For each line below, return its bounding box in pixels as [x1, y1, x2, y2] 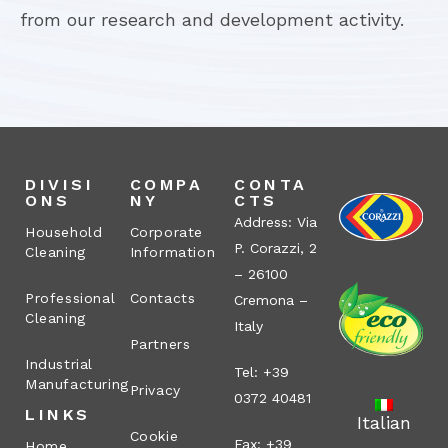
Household [25, 224, 103, 241]
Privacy [129, 382, 181, 399]
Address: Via [234, 214, 317, 231]
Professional [25, 290, 116, 307]
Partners [129, 336, 191, 353]
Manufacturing [25, 376, 129, 393]
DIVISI [25, 175, 95, 195]
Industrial [25, 356, 93, 373]
